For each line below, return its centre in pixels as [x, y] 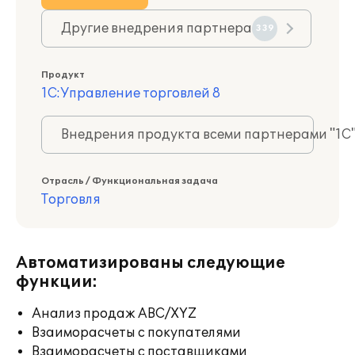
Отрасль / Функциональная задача [130, 181]
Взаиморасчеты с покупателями [136, 333]
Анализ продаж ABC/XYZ [114, 314]
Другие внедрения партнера [157, 29]
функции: [57, 282]
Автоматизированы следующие [151, 263]
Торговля [71, 200]
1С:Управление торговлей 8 [131, 94]
